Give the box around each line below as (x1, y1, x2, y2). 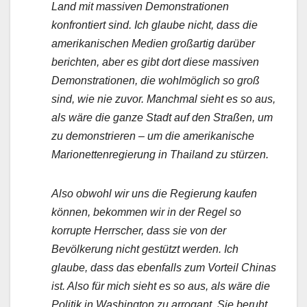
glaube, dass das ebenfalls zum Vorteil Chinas (51, 262, 276, 274)
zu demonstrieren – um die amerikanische (51, 130, 254, 143)
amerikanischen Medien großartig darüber (51, 38, 255, 50)
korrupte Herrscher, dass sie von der (51, 225, 226, 237)
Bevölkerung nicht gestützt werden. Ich (51, 243, 238, 256)
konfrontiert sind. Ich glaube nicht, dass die (51, 19, 258, 32)
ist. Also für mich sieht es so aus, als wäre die (51, 280, 270, 293)
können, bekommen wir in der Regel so (51, 206, 241, 219)
